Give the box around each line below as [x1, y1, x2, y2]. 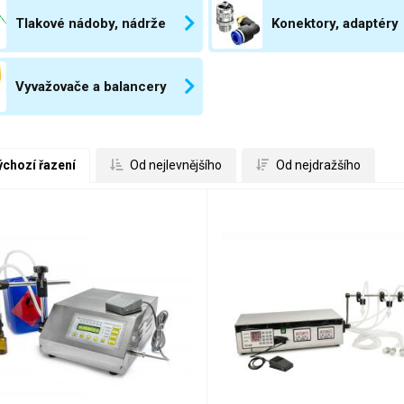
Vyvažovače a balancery [14, 78, 167, 95]
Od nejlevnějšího [126, 158, 222, 172]
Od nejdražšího [272, 158, 361, 172]
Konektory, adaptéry [271, 15, 399, 32]
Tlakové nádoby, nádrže [14, 15, 166, 32]
